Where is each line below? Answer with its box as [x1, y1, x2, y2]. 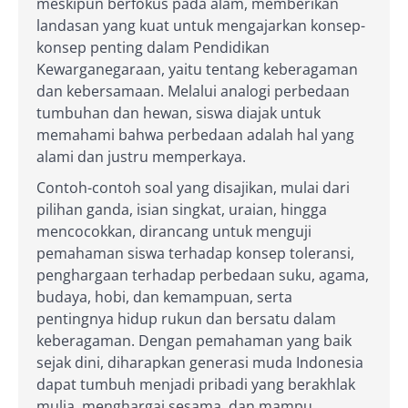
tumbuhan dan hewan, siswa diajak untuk [36, 102, 321, 123]
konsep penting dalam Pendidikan [36, 36, 270, 57]
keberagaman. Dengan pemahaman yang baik [36, 330, 352, 351]
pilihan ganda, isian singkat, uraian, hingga [36, 199, 327, 219]
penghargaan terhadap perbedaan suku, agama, [36, 264, 369, 285]
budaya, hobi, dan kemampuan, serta [36, 286, 292, 307]
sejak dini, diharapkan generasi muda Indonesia [36, 352, 363, 372]
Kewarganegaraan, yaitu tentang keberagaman [36, 58, 358, 79]
